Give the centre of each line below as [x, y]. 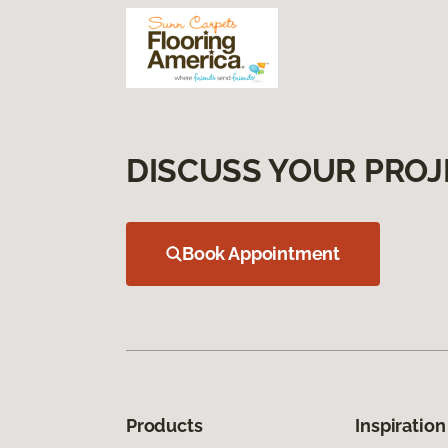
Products [164, 425]
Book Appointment [261, 253]
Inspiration [400, 425]
